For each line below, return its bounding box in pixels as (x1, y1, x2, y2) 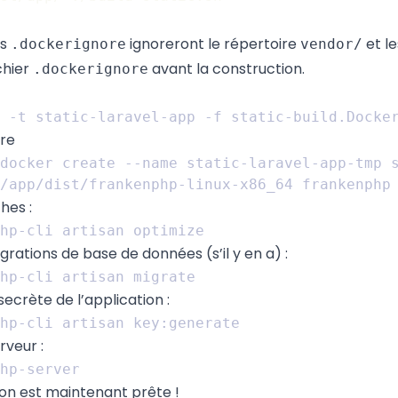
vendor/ (300, 36, 362, 52)
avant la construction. (148, 59, 305, 79)
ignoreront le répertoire (126, 34, 300, 54)
